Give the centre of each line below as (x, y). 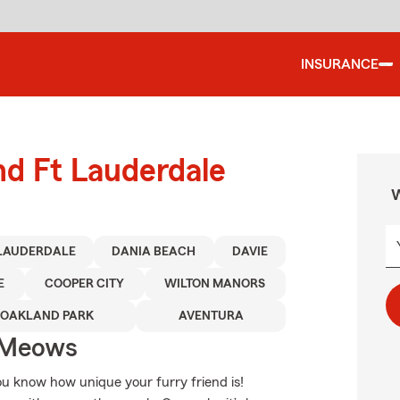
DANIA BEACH (154, 252)
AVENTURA (211, 316)
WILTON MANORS (215, 284)
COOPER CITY (85, 284)
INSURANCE (340, 64)
